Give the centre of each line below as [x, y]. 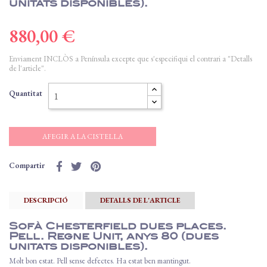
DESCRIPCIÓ [46, 200]
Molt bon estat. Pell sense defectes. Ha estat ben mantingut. [100, 261]
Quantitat [26, 93]
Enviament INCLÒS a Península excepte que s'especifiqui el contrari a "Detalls [131, 59]
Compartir [27, 165]
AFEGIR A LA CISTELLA [83, 136]
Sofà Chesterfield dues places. [118, 226]
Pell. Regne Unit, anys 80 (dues [114, 236]
